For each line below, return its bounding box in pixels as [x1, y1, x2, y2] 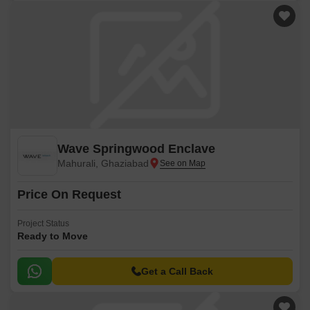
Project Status [17, 219, 69, 228]
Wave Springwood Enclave [57, 142, 215, 156]
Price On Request [17, 188, 121, 201]
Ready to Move [17, 230, 88, 241]
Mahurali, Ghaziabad [57, 158, 149, 169]
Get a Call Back [141, 266, 213, 277]
